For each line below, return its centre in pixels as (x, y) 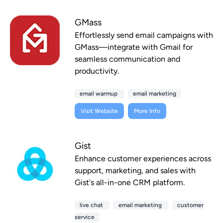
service (85, 217)
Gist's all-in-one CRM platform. (130, 183)
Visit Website (99, 111)
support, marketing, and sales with (135, 171)
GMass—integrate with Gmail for (134, 47)
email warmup (99, 94)
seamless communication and (127, 59)
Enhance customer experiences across (143, 159)
